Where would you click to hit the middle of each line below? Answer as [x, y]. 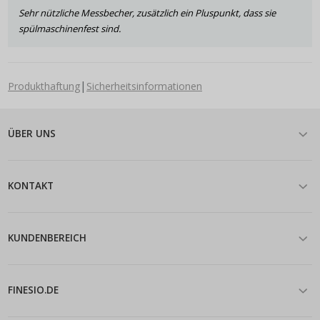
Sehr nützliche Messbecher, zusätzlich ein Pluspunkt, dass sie [147, 12]
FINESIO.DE [33, 290]
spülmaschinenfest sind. [70, 28]
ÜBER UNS [32, 134]
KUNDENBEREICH [47, 238]
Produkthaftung [44, 86]
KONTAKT [31, 186]
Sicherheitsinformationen [144, 86]
